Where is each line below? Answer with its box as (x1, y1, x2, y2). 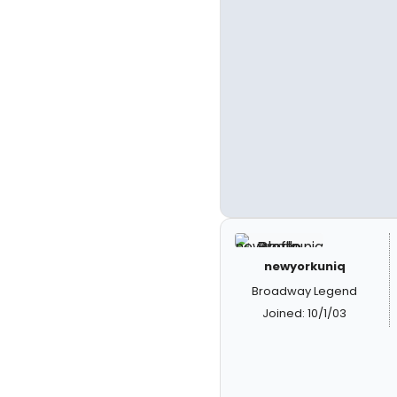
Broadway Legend (252, 283, 358, 300)
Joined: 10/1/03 (262, 305, 347, 322)
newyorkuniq (263, 258, 346, 275)
